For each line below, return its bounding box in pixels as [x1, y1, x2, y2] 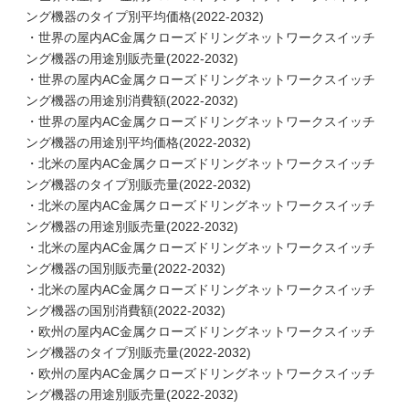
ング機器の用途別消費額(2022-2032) [26, 93, 238, 108]
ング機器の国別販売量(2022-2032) [26, 261, 225, 276]
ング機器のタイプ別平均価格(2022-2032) [26, 9, 264, 24]
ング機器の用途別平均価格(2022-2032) [26, 135, 251, 150]
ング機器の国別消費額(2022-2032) [26, 303, 225, 318]
